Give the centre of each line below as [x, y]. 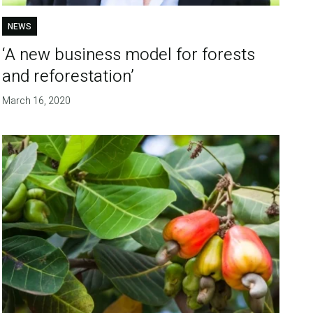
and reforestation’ [68, 77]
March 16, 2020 [37, 101]
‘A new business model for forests [129, 55]
